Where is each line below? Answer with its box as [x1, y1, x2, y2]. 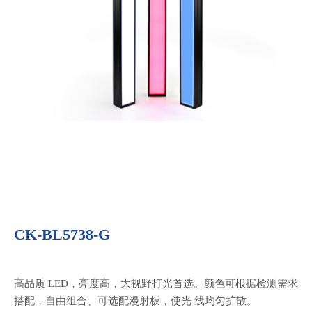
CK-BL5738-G [14, 225, 110, 243]
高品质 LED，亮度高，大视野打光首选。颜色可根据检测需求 [14, 277, 298, 289]
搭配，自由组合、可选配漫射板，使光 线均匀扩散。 [14, 295, 257, 306]
